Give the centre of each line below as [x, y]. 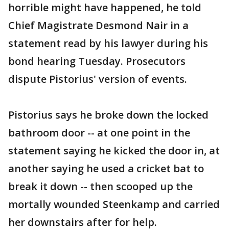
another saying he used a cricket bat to [106, 168]
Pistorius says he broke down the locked [108, 115]
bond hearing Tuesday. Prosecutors [97, 61]
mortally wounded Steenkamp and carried [114, 204]
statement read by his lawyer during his [108, 43]
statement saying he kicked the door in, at [114, 151]
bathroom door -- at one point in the [99, 133]
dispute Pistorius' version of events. [98, 79]
